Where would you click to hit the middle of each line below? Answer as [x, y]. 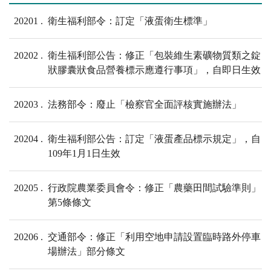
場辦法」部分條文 [87, 252]
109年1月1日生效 [84, 154]
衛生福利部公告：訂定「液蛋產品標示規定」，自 [154, 139]
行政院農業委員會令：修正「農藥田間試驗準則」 [154, 188]
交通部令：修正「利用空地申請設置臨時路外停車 [154, 237]
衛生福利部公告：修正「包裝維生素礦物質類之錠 [154, 56]
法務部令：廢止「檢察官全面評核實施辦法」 [145, 105]
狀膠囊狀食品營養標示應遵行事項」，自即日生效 [154, 70]
